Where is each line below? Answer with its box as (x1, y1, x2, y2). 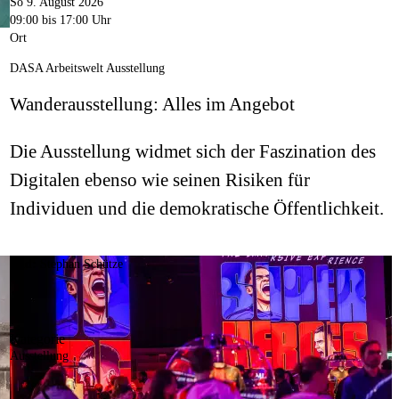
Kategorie (9, 331, 65, 347)
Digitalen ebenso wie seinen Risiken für (9, 169, 310, 191)
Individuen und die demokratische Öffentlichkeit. (9, 198, 388, 220)
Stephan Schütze (39, 257, 123, 272)
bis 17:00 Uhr (37, 13, 111, 28)
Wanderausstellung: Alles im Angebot (9, 94, 295, 116)
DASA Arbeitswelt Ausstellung (9, 61, 165, 76)
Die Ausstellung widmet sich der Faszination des (9, 141, 376, 163)
